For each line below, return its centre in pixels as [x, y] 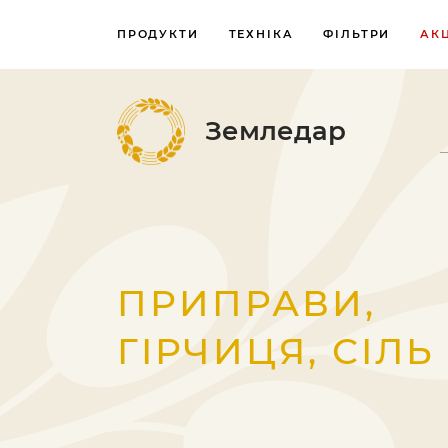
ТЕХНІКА [261, 34]
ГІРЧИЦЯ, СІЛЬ [276, 351]
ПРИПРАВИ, [246, 303]
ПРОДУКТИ [158, 34]
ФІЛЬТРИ [357, 34]
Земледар [275, 131]
